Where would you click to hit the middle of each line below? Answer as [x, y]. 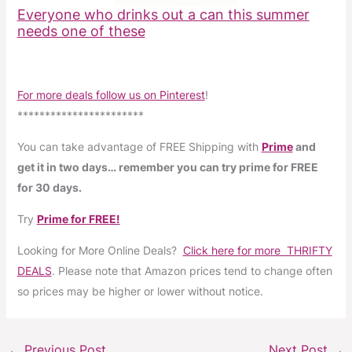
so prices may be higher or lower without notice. [140, 291]
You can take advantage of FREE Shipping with [139, 147]
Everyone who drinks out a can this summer [163, 15]
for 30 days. [49, 187]
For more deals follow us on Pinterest [111, 95]
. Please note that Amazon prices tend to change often [192, 271]
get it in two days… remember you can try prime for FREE [167, 167]
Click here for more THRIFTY [257, 250]
